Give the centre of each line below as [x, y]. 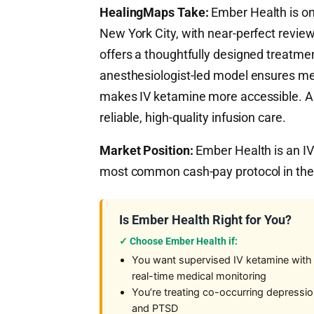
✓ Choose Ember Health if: [178, 241]
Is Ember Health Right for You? [205, 220]
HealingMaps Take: [154, 12]
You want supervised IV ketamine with [222, 260]
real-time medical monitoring [199, 276]
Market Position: [146, 150]
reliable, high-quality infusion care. [193, 117]
